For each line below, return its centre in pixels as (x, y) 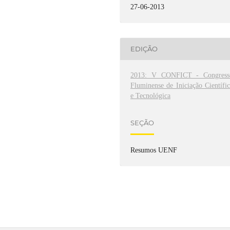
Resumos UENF (154, 150)
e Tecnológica (151, 95)
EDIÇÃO (144, 49)
